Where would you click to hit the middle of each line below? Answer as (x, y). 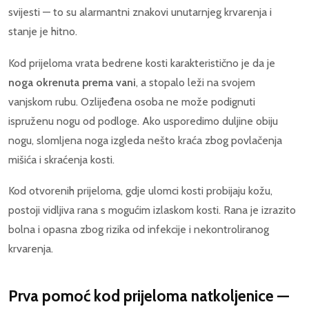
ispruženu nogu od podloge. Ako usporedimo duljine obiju (143, 121)
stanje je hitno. (43, 31)
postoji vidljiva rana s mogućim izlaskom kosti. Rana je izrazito (152, 210)
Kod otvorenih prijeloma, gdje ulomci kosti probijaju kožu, (140, 191)
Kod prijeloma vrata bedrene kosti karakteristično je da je (142, 63)
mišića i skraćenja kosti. (61, 159)
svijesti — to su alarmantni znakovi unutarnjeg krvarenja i (140, 12)
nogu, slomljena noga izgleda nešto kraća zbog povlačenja (145, 140)
